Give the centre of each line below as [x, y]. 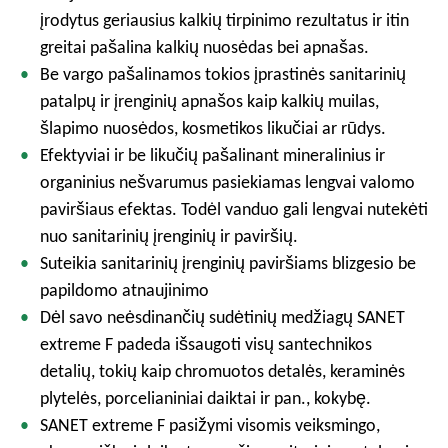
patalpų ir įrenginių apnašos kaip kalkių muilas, [209, 101]
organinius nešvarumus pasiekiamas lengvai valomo [227, 182]
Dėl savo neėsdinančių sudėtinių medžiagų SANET [222, 317]
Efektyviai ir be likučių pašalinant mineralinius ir [212, 155]
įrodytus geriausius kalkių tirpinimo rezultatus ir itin [224, 20]
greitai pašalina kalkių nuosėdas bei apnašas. [204, 47]
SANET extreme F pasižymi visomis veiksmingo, [210, 425]
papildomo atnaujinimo [124, 290]
